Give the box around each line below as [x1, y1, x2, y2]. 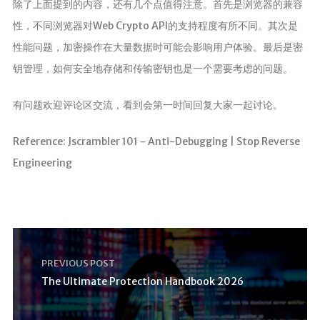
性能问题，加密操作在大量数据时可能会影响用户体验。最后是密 [12, 41, 303, 54]
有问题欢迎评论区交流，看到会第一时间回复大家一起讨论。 [12, 99, 283, 112]
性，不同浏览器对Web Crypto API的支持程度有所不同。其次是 [12, 19, 298, 33]
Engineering [12, 156, 72, 170]
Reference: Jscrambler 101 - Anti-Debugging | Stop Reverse [12, 135, 300, 149]
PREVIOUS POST [41, 257, 115, 270]
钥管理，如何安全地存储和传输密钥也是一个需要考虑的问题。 [12, 62, 293, 76]
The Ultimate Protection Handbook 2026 [41, 275, 244, 289]
